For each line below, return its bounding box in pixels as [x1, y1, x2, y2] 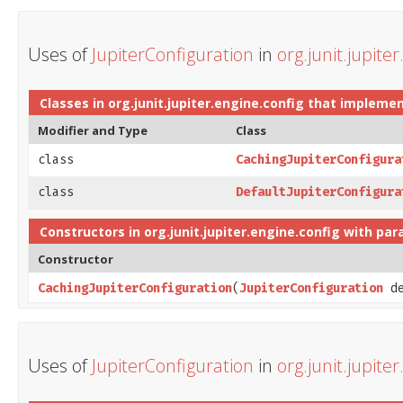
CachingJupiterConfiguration [38, 280, 232, 296]
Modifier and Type [38, 121, 148, 139]
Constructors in [40, 222, 144, 240]
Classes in [40, 94, 108, 112]
